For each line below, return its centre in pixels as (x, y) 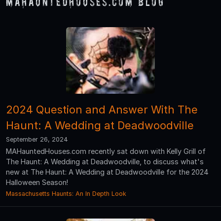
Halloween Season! (37, 182)
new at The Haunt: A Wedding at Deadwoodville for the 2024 (107, 172)
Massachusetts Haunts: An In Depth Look (66, 193)
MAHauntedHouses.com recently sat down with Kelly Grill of (106, 151)
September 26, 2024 (37, 139)
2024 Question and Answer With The (102, 109)
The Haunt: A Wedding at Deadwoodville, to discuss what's (105, 161)
